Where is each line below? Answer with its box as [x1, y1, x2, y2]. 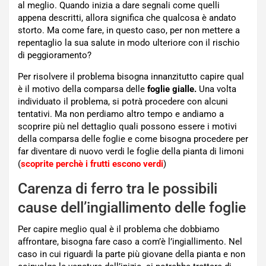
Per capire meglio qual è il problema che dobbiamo [18, 224, 220, 235]
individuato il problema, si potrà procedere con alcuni [18, 96, 228, 107]
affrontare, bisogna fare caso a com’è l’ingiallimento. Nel [18, 236, 242, 248]
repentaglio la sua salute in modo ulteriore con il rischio [18, 37, 240, 49]
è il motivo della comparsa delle [18, 84, 147, 95]
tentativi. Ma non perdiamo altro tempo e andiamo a [18, 109, 224, 120]
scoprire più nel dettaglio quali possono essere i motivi [18, 121, 237, 132]
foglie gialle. [147, 84, 197, 95]
